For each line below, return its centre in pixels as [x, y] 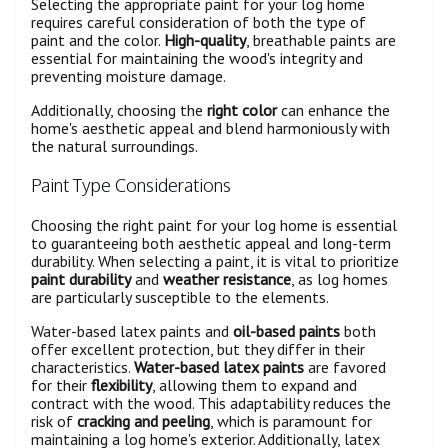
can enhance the [333, 109]
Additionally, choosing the [119, 109]
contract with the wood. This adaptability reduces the [211, 402]
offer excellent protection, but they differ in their [198, 348]
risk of [54, 420]
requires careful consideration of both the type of [198, 21]
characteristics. [82, 366]
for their [61, 384]
